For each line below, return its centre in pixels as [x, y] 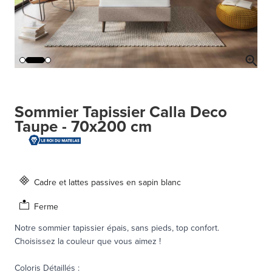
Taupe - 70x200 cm [83, 127]
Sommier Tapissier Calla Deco [121, 112]
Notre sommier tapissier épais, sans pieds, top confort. [117, 228]
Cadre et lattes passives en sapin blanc [107, 182]
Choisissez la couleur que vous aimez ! [88, 241]
